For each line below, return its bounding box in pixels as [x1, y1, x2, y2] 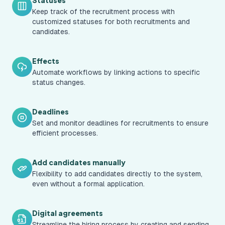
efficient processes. [32, 129, 98, 137]
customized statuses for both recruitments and [32, 18, 190, 26]
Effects [32, 56, 59, 65]
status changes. [32, 78, 85, 86]
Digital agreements [32, 208, 103, 217]
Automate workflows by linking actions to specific [32, 68, 200, 76]
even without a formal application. [32, 180, 145, 188]
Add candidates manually [32, 158, 126, 167]
